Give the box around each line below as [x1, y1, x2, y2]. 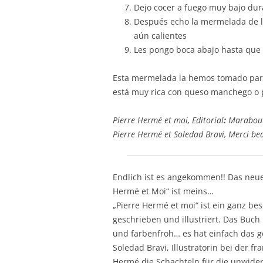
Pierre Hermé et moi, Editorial [113, 114, 224, 126]
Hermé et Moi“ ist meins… [113, 185, 214, 197]
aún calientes [134, 29, 187, 41]
